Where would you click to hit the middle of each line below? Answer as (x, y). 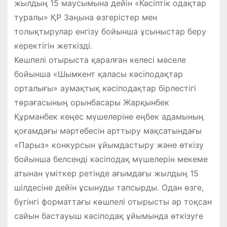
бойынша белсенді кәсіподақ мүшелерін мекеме (111, 159)
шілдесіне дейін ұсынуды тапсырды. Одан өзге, (109, 188)
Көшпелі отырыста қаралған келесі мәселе (100, 60)
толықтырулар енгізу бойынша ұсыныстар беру (110, 32)
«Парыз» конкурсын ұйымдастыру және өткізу (109, 145)
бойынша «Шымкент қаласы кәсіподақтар (98, 74)
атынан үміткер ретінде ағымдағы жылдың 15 (106, 174)
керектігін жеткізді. (53, 46)
